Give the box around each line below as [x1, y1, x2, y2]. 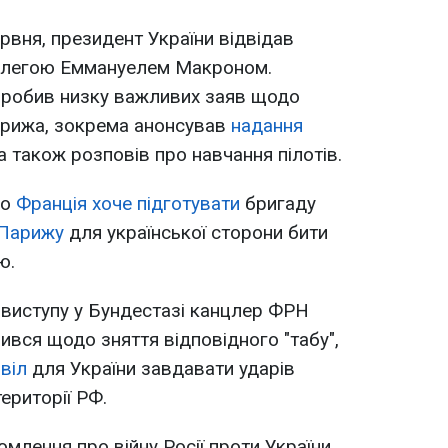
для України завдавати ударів [27, 357, 295, 381]
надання [231, 114, 303, 138]
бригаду [240, 192, 316, 216]
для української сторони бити [64, 221, 328, 245]
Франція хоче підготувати [16, 192, 240, 216]
